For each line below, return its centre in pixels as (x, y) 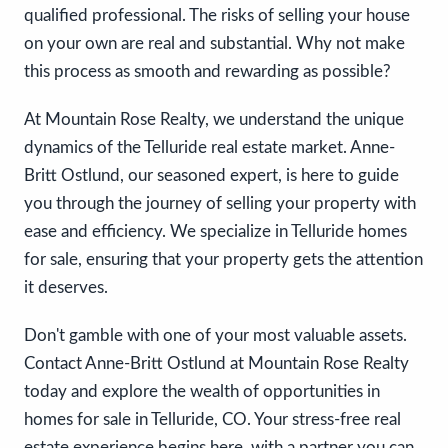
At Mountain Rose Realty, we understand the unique (214, 119)
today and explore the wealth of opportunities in (202, 391)
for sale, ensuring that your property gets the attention (223, 259)
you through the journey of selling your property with (220, 203)
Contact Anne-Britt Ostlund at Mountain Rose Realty (216, 363)
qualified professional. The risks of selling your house (217, 15)
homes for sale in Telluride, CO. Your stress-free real (212, 419)
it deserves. (66, 287)
